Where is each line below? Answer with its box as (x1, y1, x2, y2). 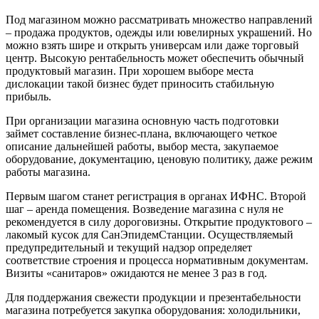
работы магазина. (6, 165, 90, 178)
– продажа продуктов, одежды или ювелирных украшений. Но (6, 26, 312, 38)
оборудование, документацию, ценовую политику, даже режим (6, 152, 313, 165)
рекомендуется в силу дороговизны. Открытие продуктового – (6, 215, 312, 228)
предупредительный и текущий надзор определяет (6, 241, 252, 253)
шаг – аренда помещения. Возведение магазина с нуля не (6, 202, 283, 215)
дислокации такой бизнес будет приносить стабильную (6, 77, 274, 90)
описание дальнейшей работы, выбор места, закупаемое (6, 140, 278, 152)
